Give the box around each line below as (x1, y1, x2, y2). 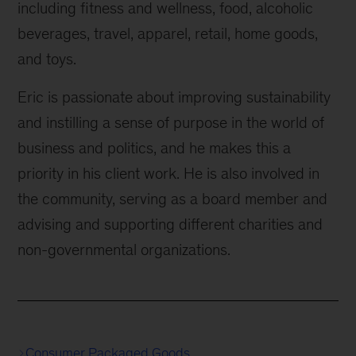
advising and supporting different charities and (17, 215, 323, 233)
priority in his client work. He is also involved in (17, 164, 320, 182)
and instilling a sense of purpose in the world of (17, 114, 325, 131)
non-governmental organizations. (17, 241, 231, 258)
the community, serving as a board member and (17, 190, 328, 207)
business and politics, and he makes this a (17, 139, 292, 157)
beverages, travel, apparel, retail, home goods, (17, 25, 319, 42)
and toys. (17, 50, 77, 68)
